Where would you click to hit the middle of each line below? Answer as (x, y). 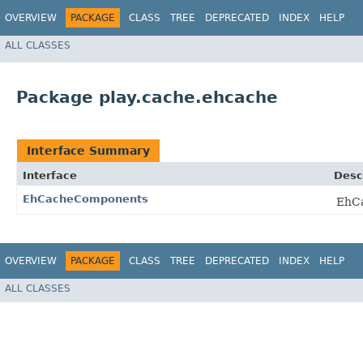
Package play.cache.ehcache (147, 98)
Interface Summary (88, 151)
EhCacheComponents (85, 199)
